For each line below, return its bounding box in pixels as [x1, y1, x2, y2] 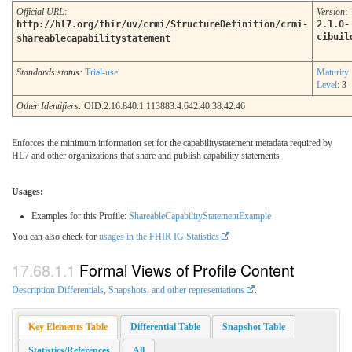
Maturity [317, 67, 349, 79]
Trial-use [85, 67, 118, 79]
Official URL [16, 6, 64, 18]
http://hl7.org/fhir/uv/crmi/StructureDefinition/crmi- [16, 19, 308, 31]
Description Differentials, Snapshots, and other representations [12, 284, 244, 295]
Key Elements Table [28, 321, 108, 332]
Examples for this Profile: [31, 211, 129, 222]
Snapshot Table [222, 321, 285, 332]
